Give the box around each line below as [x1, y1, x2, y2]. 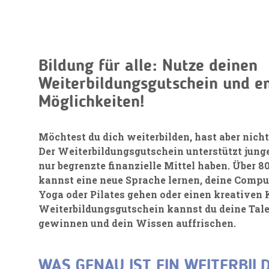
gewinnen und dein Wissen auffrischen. [38, 217, 236, 229]
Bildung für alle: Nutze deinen [38, 58, 258, 75]
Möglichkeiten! [38, 94, 144, 111]
